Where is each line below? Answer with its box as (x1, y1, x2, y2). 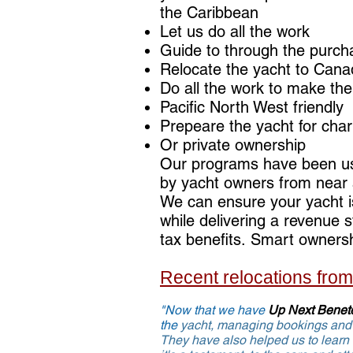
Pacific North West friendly (160, 98, 344, 117)
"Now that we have (160, 303, 268, 318)
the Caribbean (160, 3, 258, 22)
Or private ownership (160, 136, 306, 154)
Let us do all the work (160, 22, 314, 41)
